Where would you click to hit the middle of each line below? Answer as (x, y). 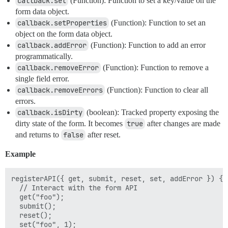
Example (20, 154)
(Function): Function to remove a (155, 67)
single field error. (42, 79)
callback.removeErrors (60, 90)
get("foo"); (38, 197)
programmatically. (44, 56)
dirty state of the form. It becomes (70, 123)
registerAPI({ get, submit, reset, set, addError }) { (117, 179)
